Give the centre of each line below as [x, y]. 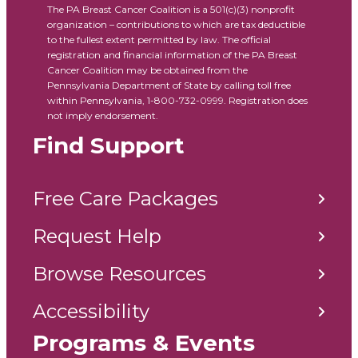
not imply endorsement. [103, 116]
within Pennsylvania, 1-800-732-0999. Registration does [177, 101]
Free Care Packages [125, 199]
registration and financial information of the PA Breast [172, 55]
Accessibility [91, 312]
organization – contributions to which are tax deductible [176, 25]
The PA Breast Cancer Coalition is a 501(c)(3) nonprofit [171, 10]
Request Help [97, 237]
